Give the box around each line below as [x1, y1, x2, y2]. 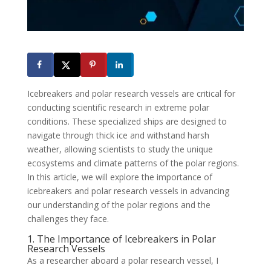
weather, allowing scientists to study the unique [27, 143, 213, 155]
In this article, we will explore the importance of [27, 171, 212, 183]
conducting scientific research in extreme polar [27, 102, 209, 114]
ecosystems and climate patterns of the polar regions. [27, 157, 239, 169]
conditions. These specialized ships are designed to [27, 116, 227, 128]
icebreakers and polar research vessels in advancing [27, 185, 229, 197]
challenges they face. [27, 213, 109, 225]
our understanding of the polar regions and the [27, 199, 211, 211]
